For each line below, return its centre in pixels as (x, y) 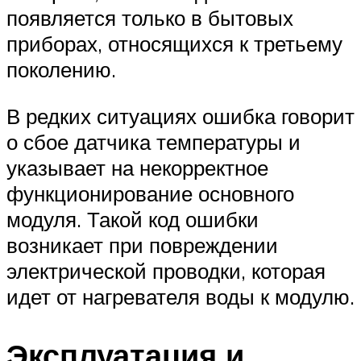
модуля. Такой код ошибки (133, 219)
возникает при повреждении (142, 245)
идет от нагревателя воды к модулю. (180, 296)
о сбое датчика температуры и (154, 141)
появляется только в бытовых (150, 18)
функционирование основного (150, 193)
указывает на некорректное (137, 167)
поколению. (61, 70)
